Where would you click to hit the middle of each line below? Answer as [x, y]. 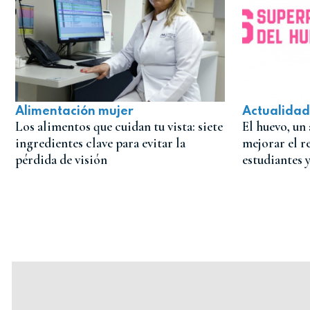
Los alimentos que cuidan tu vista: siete [119, 126]
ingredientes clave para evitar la [100, 143]
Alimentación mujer [74, 111]
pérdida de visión [61, 159]
